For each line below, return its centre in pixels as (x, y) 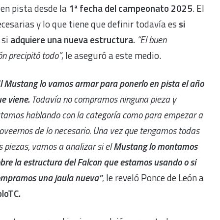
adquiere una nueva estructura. (72, 39)
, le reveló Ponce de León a (153, 177)
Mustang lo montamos (155, 146)
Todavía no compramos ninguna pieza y (103, 99)
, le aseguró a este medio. (112, 55)
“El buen (152, 39)
